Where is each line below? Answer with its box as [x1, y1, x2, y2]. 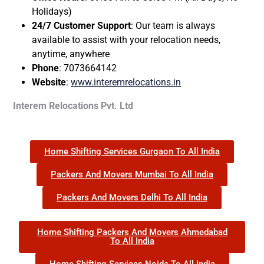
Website [32, 76, 66, 88]
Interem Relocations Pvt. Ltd [13, 100, 133, 111]
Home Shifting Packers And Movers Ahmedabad [37, 226, 227, 237]
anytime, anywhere [32, 48, 110, 60]
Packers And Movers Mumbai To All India [51, 169, 213, 180]
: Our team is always [131, 19, 215, 31]
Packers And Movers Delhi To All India [57, 192, 207, 203]
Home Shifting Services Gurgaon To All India [44, 146, 220, 157]
